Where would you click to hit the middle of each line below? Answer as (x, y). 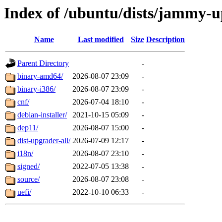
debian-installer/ (42, 115)
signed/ (28, 166)
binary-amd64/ (40, 76)
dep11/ (28, 128)
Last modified (101, 40)
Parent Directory (43, 63)
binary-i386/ (36, 89)
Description (166, 40)
